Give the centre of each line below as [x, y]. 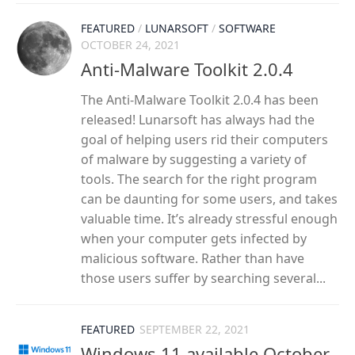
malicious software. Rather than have [193, 258]
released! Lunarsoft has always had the [198, 119]
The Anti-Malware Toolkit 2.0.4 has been [200, 99]
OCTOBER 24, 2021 [130, 44]
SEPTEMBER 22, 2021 [195, 329]
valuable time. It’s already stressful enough [209, 218]
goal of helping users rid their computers [204, 139]
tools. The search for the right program [199, 179]
